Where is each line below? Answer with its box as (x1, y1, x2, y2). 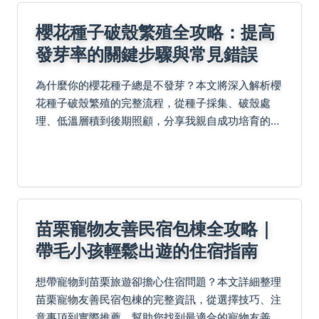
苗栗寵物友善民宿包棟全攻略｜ (36, 216, 275, 241)
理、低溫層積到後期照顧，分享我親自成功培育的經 (36, 114, 281, 128)
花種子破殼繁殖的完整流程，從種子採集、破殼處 (36, 96, 271, 110)
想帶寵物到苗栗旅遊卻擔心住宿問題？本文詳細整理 (36, 275, 281, 289)
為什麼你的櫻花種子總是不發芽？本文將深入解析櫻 (36, 78, 281, 93)
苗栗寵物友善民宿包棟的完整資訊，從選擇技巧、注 (36, 293, 281, 307)
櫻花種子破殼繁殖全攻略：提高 (36, 19, 275, 45)
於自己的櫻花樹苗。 (36, 150, 132, 164)
